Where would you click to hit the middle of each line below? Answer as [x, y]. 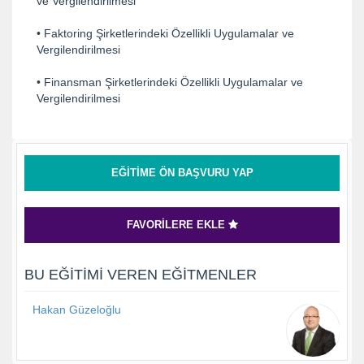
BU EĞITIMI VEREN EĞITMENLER [141, 274]
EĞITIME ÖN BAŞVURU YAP [182, 172]
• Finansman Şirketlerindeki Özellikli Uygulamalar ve [170, 82]
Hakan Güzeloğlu [77, 309]
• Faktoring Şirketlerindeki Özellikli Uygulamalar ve [165, 33]
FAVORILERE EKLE [177, 224]
